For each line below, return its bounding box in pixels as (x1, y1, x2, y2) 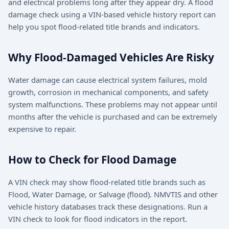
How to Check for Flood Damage (8, 152, 176, 167)
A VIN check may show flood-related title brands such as (8, 176, 205, 187)
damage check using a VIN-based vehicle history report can (8, 9, 216, 20)
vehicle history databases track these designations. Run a (8, 201, 208, 212)
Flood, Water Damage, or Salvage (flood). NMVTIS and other (8, 189, 218, 199)
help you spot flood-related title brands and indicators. (8, 21, 200, 32)
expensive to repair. (8, 124, 76, 134)
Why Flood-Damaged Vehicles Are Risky (8, 50, 214, 65)
